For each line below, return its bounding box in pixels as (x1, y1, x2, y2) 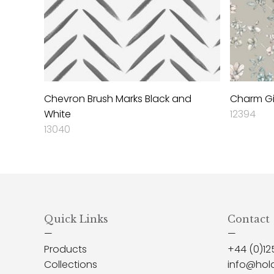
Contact (228, 212, 270, 225)
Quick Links (44, 212, 108, 225)
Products (44, 242, 87, 256)
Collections (44, 257, 97, 272)
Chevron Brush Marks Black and (44, 91, 191, 106)
